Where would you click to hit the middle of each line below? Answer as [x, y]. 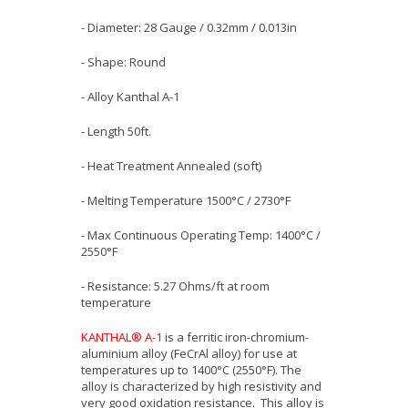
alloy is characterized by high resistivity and [201, 386]
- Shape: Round [123, 62]
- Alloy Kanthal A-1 [130, 97]
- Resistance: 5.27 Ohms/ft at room [175, 286]
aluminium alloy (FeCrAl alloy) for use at [189, 353]
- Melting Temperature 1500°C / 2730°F [186, 200]
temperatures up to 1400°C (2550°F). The [191, 370]
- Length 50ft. [116, 131]
